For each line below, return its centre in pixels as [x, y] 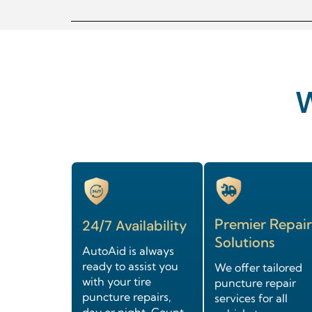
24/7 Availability [134, 226]
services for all [251, 298]
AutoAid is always [128, 251]
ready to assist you [130, 266]
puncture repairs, [127, 297]
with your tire [117, 282]
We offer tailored [258, 268]
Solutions [245, 242]
